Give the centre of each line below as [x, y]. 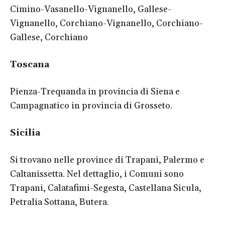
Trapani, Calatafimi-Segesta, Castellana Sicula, [106, 188]
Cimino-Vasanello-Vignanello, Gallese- [91, 9]
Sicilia [25, 133]
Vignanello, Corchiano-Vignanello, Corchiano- [106, 23]
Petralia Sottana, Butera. [60, 202]
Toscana [30, 64]
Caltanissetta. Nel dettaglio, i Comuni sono [97, 174]
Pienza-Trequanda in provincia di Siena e [95, 91]
